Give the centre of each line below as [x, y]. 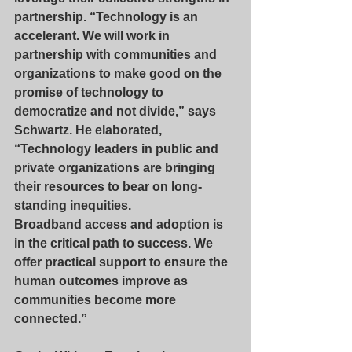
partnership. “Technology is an [108, 17]
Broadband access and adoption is [120, 224]
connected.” [51, 319]
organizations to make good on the [119, 73]
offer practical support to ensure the [123, 262]
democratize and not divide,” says [117, 111]
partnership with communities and [117, 55]
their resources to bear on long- [108, 187]
